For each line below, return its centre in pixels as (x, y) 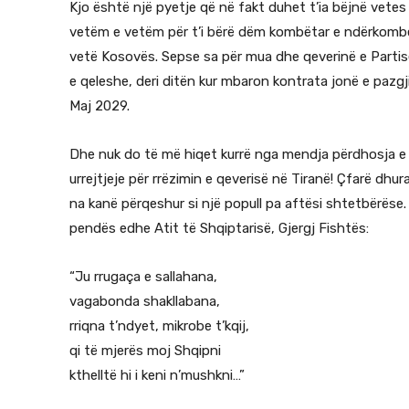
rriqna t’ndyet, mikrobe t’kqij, (159, 325)
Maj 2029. (100, 105)
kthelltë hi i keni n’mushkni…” (157, 375)
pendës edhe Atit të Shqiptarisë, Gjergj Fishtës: (219, 228)
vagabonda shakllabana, (145, 301)
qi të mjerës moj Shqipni (145, 350)
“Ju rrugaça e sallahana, (143, 276)
